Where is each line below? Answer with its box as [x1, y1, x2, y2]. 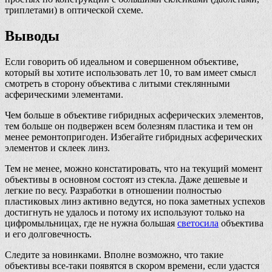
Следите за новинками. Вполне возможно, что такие [5, 250, 223, 260]
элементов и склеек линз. [5, 143, 110, 154]
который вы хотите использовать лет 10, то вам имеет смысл [5, 67, 256, 78]
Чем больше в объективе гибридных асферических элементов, [5, 110, 263, 121]
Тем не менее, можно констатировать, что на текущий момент [5, 163, 262, 174]
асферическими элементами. [5, 89, 123, 100]
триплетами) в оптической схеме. [5, 5, 143, 16]
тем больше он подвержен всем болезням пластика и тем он [5, 121, 253, 132]
